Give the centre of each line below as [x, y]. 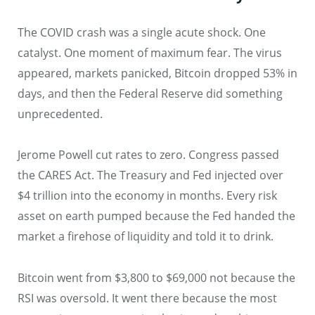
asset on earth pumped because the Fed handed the [156, 216]
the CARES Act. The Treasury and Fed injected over [150, 175]
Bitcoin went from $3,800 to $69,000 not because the [156, 278]
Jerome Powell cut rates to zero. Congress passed [148, 155]
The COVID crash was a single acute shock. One [142, 32]
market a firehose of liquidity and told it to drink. [146, 237]
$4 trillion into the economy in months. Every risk [147, 196]
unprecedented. [60, 114]
